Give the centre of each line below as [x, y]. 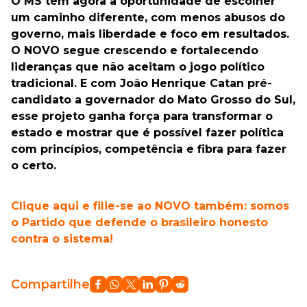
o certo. [34, 165]
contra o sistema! [62, 238]
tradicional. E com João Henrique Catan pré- [142, 83]
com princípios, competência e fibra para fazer [149, 149]
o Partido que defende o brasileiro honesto [139, 222]
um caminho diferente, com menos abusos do [148, 17]
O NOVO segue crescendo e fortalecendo [135, 50]
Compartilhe [50, 284]
